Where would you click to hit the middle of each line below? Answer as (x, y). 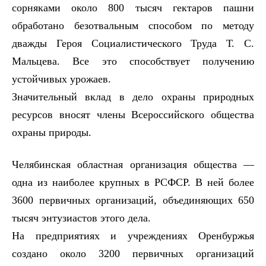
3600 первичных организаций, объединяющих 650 (133, 200)
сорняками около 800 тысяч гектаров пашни (133, 7)
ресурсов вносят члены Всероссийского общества (133, 114)
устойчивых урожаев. (61, 79)
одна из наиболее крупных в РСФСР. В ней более (133, 182)
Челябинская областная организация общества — (133, 164)
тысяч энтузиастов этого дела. (81, 218)
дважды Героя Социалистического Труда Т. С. (133, 43)
